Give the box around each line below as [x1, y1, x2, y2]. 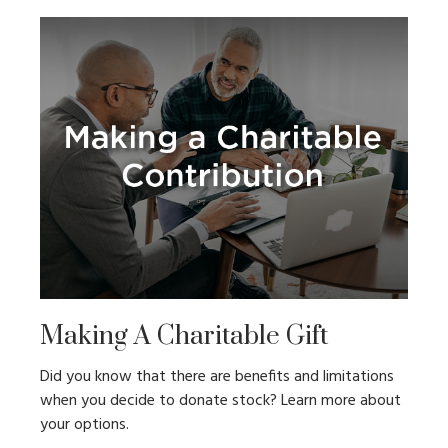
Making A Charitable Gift [40, 320, 328, 354]
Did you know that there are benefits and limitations [40, 364, 394, 391]
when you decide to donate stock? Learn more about [40, 388, 401, 415]
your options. [40, 412, 129, 439]
